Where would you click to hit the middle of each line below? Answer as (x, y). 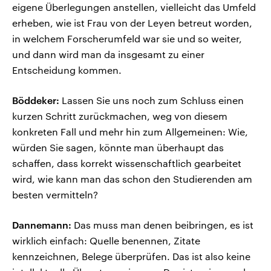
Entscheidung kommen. (67, 70)
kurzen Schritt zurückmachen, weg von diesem (120, 116)
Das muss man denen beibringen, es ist (162, 225)
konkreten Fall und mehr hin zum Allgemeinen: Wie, (130, 132)
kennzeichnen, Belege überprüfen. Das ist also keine (131, 256)
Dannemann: (42, 225)
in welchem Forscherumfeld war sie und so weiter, (127, 39)
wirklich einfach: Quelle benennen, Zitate (106, 241)
